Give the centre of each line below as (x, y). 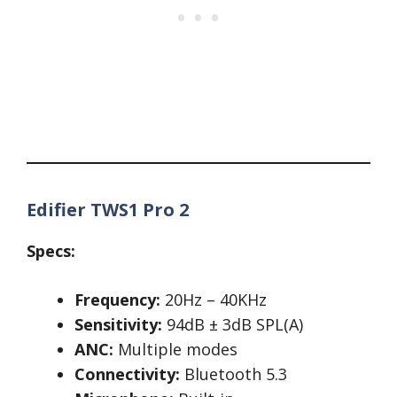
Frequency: (117, 300)
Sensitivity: (118, 325)
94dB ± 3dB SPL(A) (233, 325)
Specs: (51, 251)
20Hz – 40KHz (214, 300)
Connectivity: (127, 374)
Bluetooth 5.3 (234, 374)
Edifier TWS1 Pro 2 (108, 210)
